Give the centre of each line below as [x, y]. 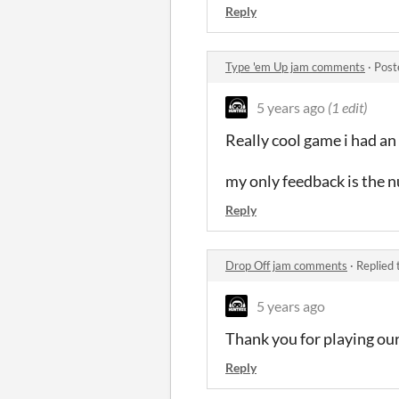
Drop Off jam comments [286, 265]
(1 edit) [347, 107]
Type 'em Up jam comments [295, 66]
